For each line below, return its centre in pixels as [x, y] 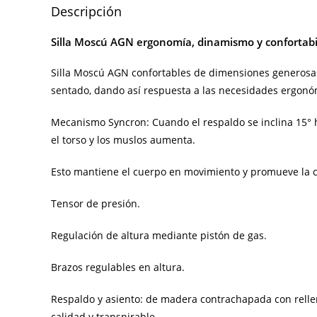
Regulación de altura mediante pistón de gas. [159, 235]
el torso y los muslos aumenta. [123, 139]
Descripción [86, 11]
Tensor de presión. [96, 203]
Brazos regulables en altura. [118, 267]
